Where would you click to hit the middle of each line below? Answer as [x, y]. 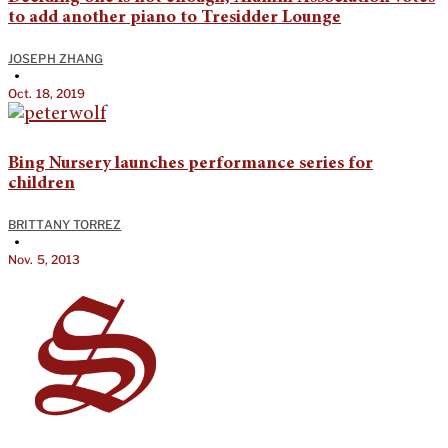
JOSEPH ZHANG [56, 58]
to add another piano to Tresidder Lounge [174, 17]
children [41, 183]
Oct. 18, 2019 [47, 93]
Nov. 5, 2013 [44, 259]
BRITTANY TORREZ [65, 224]
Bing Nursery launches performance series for [190, 163]
